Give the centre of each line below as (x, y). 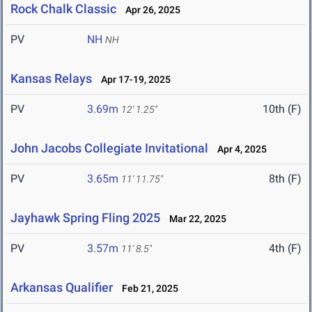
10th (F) (282, 109)
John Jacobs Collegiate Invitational (109, 148)
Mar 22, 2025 (195, 219)
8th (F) (285, 179)
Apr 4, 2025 (239, 149)
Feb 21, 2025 (147, 289)
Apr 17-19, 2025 (133, 80)
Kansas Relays (51, 79)
